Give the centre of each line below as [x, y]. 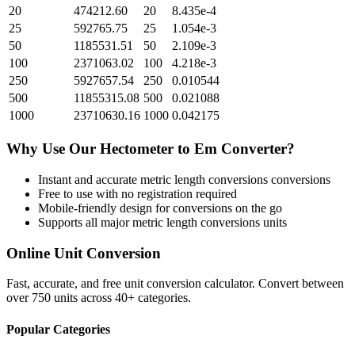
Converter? [256, 149]
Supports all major [85, 222]
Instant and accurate [89, 179]
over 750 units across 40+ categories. [99, 298]
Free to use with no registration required [137, 193]
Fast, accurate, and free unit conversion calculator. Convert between [175, 284]
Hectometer [137, 149]
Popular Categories [58, 329]
